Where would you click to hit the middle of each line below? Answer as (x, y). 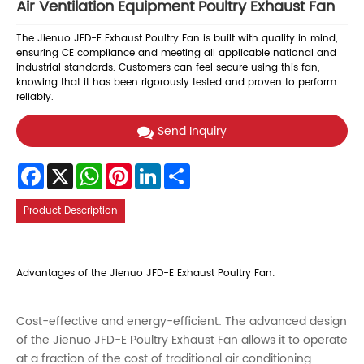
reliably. (35, 97)
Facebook (67, 170)
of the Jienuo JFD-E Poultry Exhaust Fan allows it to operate (182, 340)
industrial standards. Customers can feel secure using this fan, (168, 67)
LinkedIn (180, 170)
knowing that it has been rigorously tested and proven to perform (176, 82)
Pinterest (152, 170)
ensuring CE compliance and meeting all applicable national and (176, 53)
